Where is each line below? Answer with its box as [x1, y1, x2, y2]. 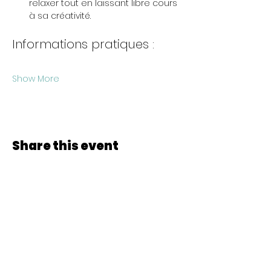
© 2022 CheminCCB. [49, 244, 145, 256]
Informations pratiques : [12, 36, 154, 53]
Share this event [12, 137, 119, 154]
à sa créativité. [29, 10, 91, 22]
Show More [12, 73, 59, 85]
